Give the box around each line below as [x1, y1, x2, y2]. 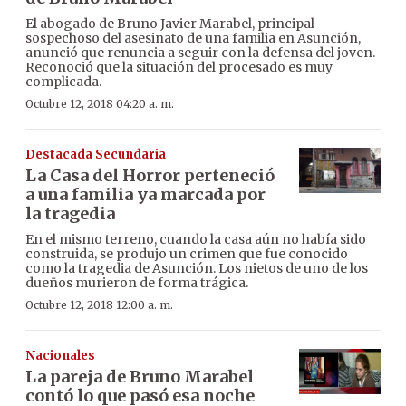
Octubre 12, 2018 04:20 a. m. [25, 96, 174, 111]
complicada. [25, 72, 101, 90]
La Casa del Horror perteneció [25, 164, 275, 186]
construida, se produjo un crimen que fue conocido [25, 245, 348, 262]
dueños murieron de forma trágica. [25, 274, 248, 291]
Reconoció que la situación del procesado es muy [25, 58, 333, 75]
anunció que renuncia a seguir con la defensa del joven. [25, 43, 375, 61]
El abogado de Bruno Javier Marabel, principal [25, 14, 314, 32]
